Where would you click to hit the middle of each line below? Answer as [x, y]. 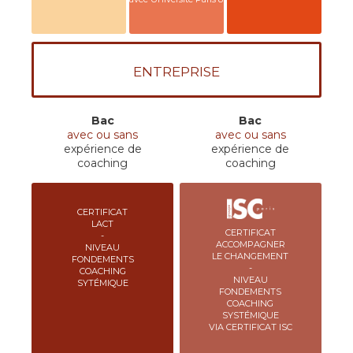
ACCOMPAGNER [250, 244]
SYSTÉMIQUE [250, 315]
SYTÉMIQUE [102, 282]
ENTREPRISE [176, 72]
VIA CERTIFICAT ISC [250, 327]
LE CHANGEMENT [251, 256]
